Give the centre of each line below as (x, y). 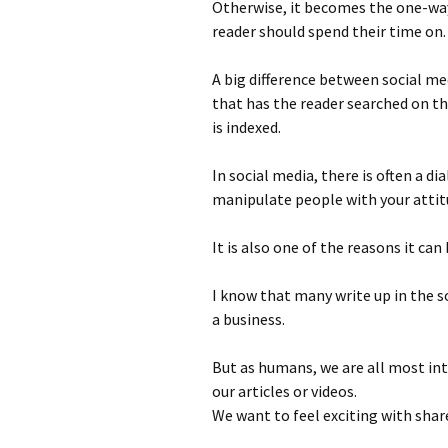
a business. (248, 319)
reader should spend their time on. (329, 31)
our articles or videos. (284, 391)
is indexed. (246, 127)
